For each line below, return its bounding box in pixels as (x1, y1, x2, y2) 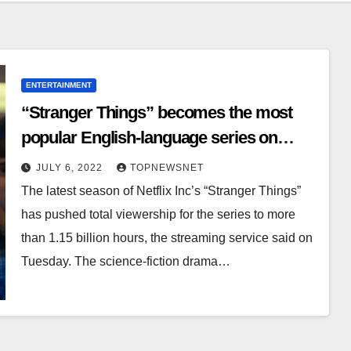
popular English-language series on (20, 128, 278, 148)
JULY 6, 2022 (35, 162, 106, 174)
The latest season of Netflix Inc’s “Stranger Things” (20, 184, 301, 198)
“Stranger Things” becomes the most (20, 103, 293, 123)
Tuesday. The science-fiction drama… (20, 255, 230, 269)
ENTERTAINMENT (25, 81, 92, 90)
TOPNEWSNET (129, 162, 204, 174)
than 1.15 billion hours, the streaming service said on (20, 231, 313, 245)
